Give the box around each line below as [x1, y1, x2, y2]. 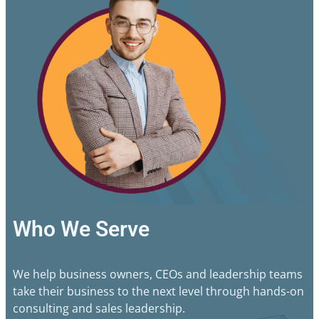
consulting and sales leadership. [13, 300, 185, 317]
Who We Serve [13, 216, 150, 242]
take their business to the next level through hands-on [13, 283, 304, 300]
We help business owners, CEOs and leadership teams [13, 266, 303, 283]
